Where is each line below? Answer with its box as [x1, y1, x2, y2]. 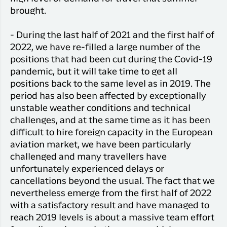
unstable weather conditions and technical [10, 104, 191, 112]
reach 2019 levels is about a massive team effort [10, 213, 214, 222]
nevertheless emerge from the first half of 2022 [10, 189, 211, 198]
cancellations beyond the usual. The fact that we [10, 177, 215, 185]
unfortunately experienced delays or [10, 165, 164, 173]
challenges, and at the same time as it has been [10, 116, 210, 125]
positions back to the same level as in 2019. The [10, 80, 211, 88]
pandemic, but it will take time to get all [10, 67, 177, 76]
